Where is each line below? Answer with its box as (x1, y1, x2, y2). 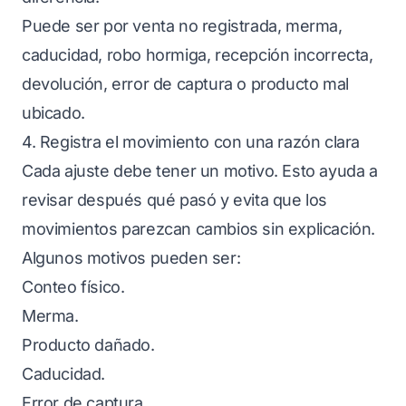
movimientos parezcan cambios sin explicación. (22, 219, 376, 238)
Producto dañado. (22, 335, 155, 354)
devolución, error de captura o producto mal (22, 74, 349, 93)
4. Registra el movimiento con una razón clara (22, 132, 360, 151)
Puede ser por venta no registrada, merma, (22, 16, 343, 35)
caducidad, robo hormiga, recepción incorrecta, (22, 45, 373, 64)
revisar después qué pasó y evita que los (22, 190, 328, 209)
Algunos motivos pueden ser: (22, 248, 241, 267)
